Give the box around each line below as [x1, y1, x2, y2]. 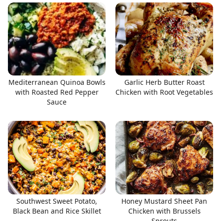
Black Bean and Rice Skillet [12, 206, 101, 216]
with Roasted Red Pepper [15, 87, 99, 97]
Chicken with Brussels [128, 206, 201, 216]
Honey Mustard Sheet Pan [121, 196, 207, 206]
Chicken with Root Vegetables [115, 87, 213, 97]
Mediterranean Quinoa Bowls [8, 77, 106, 87]
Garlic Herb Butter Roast [124, 77, 205, 87]
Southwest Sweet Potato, [16, 196, 97, 206]
